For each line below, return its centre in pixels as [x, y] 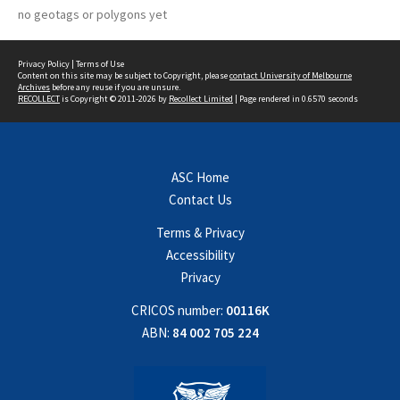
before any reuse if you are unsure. [115, 87]
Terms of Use [100, 64]
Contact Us [200, 200]
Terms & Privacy [200, 233]
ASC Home [200, 177]
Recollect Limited [201, 99]
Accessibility [200, 255]
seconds [342, 99]
